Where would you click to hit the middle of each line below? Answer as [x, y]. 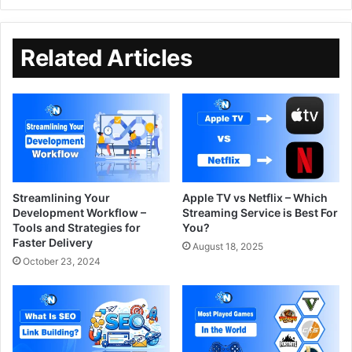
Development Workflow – [79, 212]
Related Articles [106, 57]
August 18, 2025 [228, 246]
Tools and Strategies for [77, 227]
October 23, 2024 [62, 261]
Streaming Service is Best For [260, 212]
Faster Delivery [53, 242]
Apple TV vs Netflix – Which [255, 197]
